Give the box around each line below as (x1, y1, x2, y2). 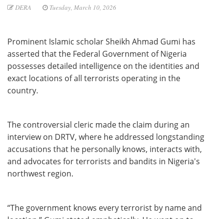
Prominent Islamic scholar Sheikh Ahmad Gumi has (7, 36, 196, 47)
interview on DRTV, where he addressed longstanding (7, 131, 204, 143)
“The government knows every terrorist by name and (7, 202, 202, 214)
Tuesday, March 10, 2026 (48, 3, 116, 12)
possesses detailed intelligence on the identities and (7, 61, 199, 72)
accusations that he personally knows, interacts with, (7, 144, 202, 155)
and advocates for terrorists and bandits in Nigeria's (7, 156, 200, 167)
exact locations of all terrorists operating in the (7, 73, 180, 84)
